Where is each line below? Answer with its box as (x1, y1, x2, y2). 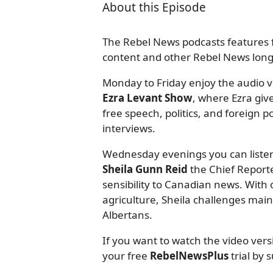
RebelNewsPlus (150, 249, 229, 263)
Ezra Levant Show (102, 91, 193, 105)
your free (102, 249, 150, 263)
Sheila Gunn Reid (102, 162, 188, 176)
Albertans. (102, 208, 152, 222)
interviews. (102, 121, 155, 135)
